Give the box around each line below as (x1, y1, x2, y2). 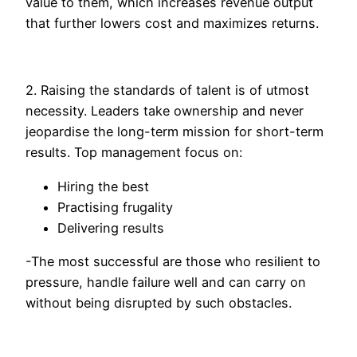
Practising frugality (57, 198, 173, 215)
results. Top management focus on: (25, 144, 242, 161)
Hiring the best (57, 178, 149, 194)
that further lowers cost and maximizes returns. (25, 14, 319, 31)
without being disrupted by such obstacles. (25, 294, 292, 311)
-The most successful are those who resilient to (25, 253, 320, 269)
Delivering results (57, 219, 164, 236)
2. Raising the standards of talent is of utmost (25, 82, 309, 99)
